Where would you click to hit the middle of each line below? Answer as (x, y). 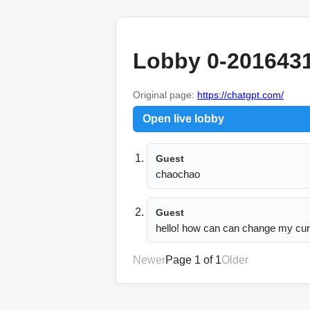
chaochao (178, 174)
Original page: (165, 94)
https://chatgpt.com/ (240, 94)
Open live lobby (183, 118)
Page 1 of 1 (193, 259)
